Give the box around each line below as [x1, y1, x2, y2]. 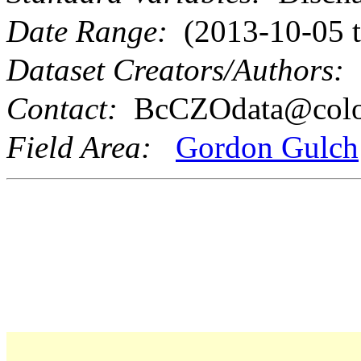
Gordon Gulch [176, 130, 359, 165]
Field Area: [6, 130, 151, 165]
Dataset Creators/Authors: [6, 52, 344, 88]
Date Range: [6, 13, 168, 48]
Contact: [6, 91, 118, 127]
